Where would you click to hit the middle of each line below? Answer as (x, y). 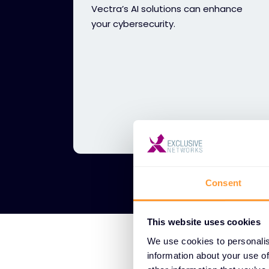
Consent (223, 183)
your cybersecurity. (133, 24)
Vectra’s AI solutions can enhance (167, 9)
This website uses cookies (204, 222)
